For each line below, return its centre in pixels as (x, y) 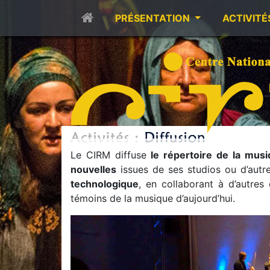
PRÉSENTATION (154, 18)
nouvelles (93, 169)
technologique (105, 184)
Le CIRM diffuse (111, 155)
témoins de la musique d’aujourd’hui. (153, 198)
